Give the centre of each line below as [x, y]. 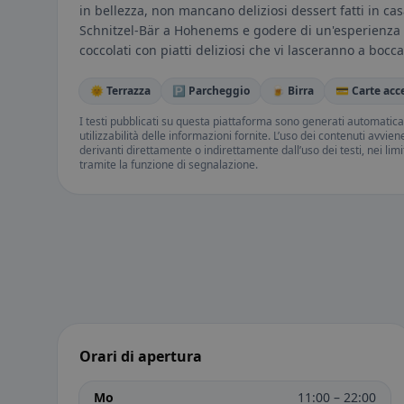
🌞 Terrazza [120, 91]
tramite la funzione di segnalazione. [169, 165]
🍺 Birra [293, 91]
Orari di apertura [141, 357]
